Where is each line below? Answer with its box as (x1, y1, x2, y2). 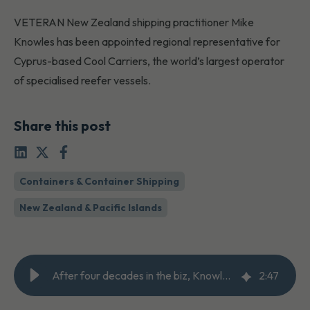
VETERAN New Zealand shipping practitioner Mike (14, 15, 254, 30)
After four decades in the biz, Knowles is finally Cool (222, 268, 230, 283)
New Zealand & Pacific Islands (19, 201, 162, 215)
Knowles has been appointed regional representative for (14, 35, 280, 49)
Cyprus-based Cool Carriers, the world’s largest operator (14, 54, 284, 69)
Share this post (14, 117, 111, 135)
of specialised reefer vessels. (14, 73, 151, 88)
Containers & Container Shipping (19, 175, 179, 188)
